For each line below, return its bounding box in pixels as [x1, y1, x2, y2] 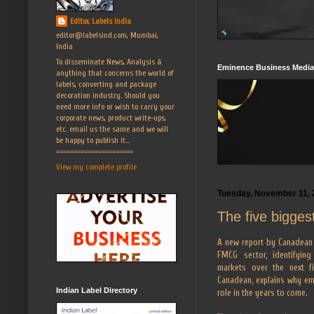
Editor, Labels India [70, 15, 131, 26]
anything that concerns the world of [56, 67, 174, 78]
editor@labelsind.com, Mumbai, [56, 29, 158, 40]
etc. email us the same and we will [56, 123, 168, 134]
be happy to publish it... [56, 135, 130, 145]
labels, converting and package [56, 78, 156, 89]
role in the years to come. [217, 287, 310, 298]
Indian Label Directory [56, 285, 137, 294]
